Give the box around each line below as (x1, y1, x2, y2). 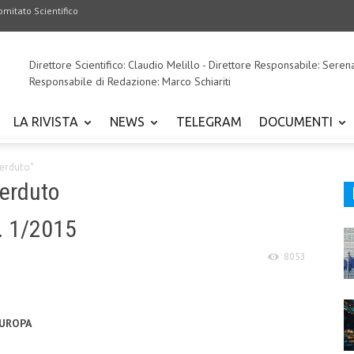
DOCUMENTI (259, 115, 333, 130)
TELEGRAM (176, 115, 242, 130)
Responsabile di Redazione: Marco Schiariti (29, 74, 231, 88)
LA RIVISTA (13, 115, 78, 130)
